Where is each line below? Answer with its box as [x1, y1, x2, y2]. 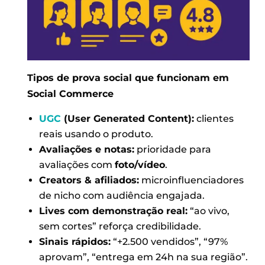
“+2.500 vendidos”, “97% [110, 235, 228, 247]
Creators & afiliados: [38, 174, 139, 186]
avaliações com [38, 159, 115, 170]
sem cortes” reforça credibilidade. [38, 220, 201, 232]
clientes [193, 112, 234, 124]
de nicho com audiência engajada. [38, 189, 205, 201]
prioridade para [134, 143, 211, 155]
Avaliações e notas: [38, 143, 134, 155]
